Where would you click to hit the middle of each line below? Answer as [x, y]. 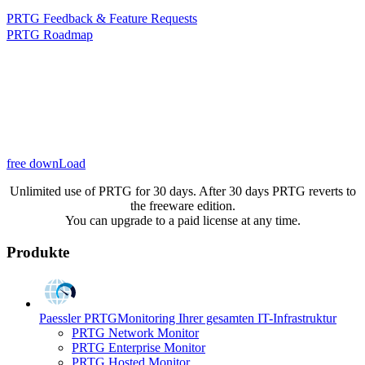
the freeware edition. [182, 205]
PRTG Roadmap [50, 34]
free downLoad [46, 163]
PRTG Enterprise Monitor [139, 347]
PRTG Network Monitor [135, 332]
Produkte [38, 252]
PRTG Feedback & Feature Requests [102, 18]
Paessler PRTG [78, 318]
